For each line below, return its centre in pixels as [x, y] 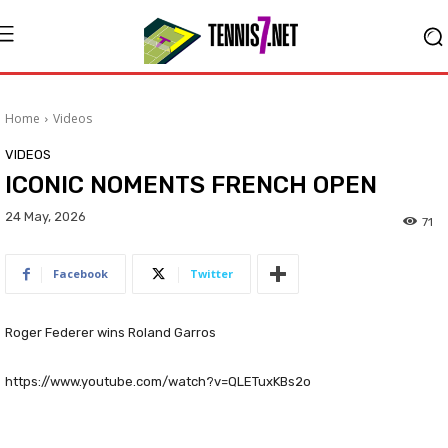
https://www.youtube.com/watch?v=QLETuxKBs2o [158, 382]
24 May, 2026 [45, 217]
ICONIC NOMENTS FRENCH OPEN [191, 185]
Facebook [80, 274]
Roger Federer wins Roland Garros [110, 333]
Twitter [211, 274]
